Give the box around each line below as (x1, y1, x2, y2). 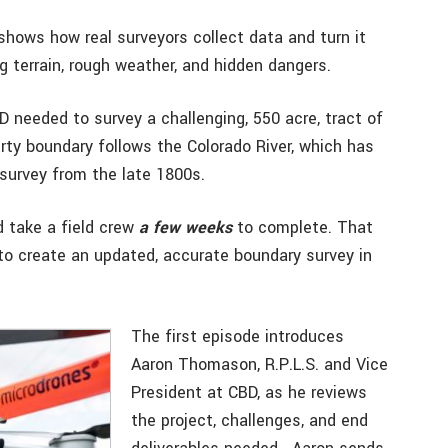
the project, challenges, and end (131, 409, 368, 432)
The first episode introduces (131, 325, 344, 348)
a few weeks (139, 216, 232, 239)
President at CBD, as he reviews (131, 381, 367, 404)
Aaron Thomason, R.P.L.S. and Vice (131, 353, 388, 376)
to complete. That (232, 216, 373, 239)
